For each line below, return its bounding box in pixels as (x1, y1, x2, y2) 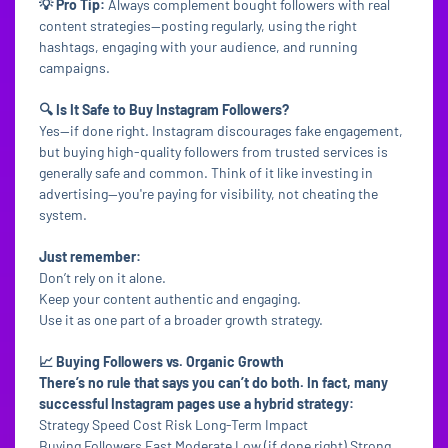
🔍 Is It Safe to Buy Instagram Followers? (39, 101, 289, 118)
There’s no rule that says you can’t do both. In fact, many (39, 374, 388, 391)
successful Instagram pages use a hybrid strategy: (39, 395, 354, 412)
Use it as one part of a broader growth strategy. (39, 311, 323, 328)
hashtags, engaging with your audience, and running (39, 38, 357, 55)
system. (39, 206, 87, 223)
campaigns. (39, 59, 110, 76)
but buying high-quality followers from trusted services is (39, 143, 388, 160)
